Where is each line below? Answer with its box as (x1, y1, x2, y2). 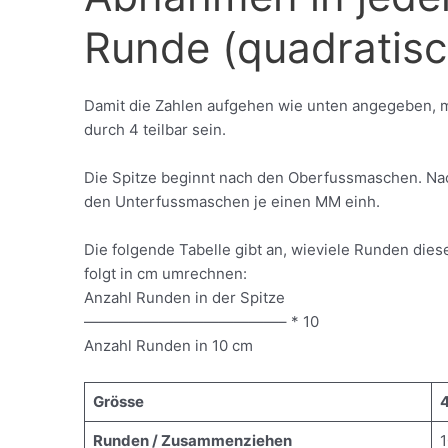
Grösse (92, 392, 144, 412)
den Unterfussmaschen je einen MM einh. (84, 192, 381, 212)
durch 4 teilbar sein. (84, 120, 227, 140)
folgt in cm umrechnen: (84, 264, 248, 284)
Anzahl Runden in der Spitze (84, 288, 286, 308)
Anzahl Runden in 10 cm (84, 336, 254, 356)
